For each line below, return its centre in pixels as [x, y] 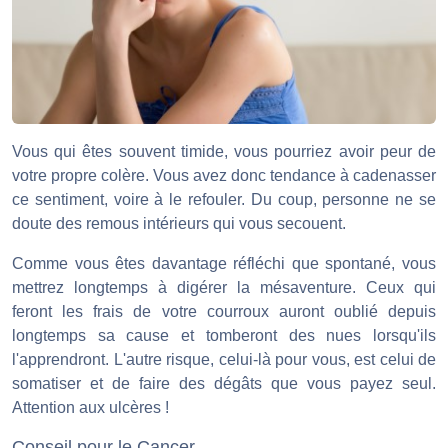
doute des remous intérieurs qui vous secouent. [179, 223]
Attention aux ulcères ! [90, 407]
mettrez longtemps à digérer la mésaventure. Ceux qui [224, 287]
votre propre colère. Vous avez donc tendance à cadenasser [224, 175]
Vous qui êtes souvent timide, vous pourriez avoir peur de [224, 151]
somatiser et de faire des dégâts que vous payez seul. [224, 383]
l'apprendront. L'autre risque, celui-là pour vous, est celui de [224, 359]
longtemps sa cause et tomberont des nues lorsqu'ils [224, 335]
